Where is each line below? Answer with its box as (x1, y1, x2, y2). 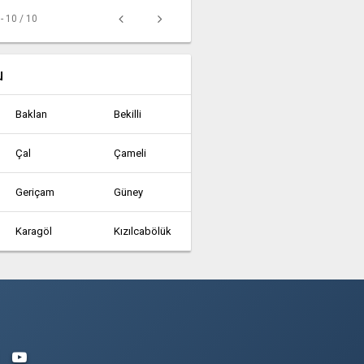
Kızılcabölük (114, 225, 172, 237)
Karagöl (15, 225, 53, 237)
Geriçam (15, 186, 55, 198)
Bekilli (114, 108, 142, 120)
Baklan (15, 108, 48, 120)
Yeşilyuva (114, 264, 158, 276)
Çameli (114, 147, 147, 159)
